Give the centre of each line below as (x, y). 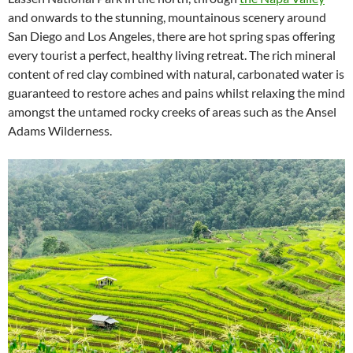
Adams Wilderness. (60, 131)
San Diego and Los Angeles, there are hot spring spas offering (171, 36)
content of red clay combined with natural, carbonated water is (176, 74)
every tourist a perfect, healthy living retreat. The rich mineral (172, 55)
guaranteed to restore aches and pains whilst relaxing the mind (176, 93)
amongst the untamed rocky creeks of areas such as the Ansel (172, 112)
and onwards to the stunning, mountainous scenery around (167, 17)
